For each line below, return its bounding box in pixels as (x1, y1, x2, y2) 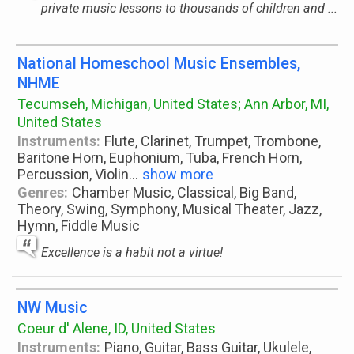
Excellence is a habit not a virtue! (41, 245, 223, 260)
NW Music (17, 299, 88, 317)
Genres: (17, 184, 68, 201)
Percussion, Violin (17, 166, 129, 183)
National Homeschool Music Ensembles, (17, 55, 300, 73)
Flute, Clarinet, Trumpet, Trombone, (104, 133, 322, 149)
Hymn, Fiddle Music (17, 217, 140, 234)
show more (142, 166, 213, 183)
